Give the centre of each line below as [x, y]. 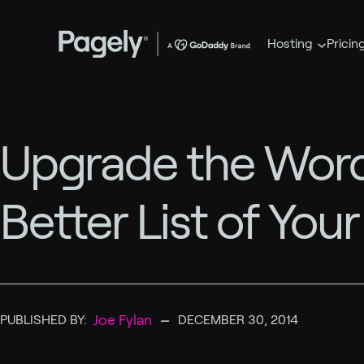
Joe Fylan [123, 320]
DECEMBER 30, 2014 [238, 320]
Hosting [290, 43]
